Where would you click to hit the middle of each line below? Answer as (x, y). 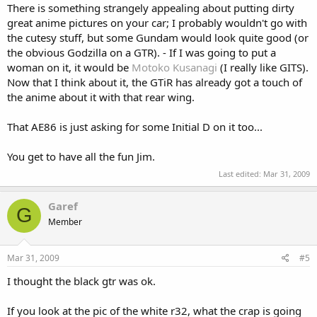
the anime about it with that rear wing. (101, 97)
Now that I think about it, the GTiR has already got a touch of (155, 82)
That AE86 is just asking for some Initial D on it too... (135, 127)
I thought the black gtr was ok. (81, 281)
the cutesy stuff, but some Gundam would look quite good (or (158, 38)
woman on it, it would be (69, 67)
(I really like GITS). (263, 67)
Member (65, 221)
